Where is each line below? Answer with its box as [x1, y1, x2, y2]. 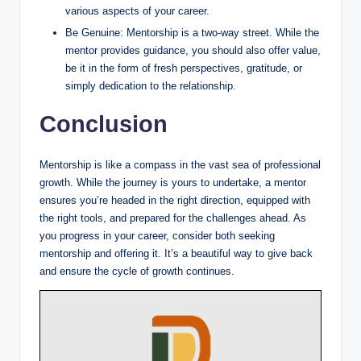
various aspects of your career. [65, 4, 210, 17]
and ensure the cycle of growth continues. [39, 264, 234, 277]
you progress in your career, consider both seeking [39, 229, 275, 242]
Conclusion [39, 110, 168, 137]
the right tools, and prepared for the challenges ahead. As [39, 211, 306, 224]
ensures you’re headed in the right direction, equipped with [39, 193, 310, 206]
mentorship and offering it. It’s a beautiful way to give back [39, 247, 313, 259]
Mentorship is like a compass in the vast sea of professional [39, 158, 321, 171]
